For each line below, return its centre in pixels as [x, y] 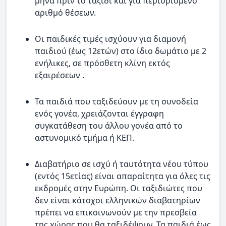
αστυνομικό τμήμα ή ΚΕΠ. [84, 137]
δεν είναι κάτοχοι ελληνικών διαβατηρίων [118, 200]
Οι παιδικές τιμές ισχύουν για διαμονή [110, 39]
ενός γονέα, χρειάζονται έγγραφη [99, 113]
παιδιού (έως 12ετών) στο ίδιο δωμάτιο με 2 [121, 51]
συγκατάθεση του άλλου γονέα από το [109, 125]
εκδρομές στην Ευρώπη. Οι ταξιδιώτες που [119, 188]
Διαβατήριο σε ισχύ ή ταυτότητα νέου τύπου [122, 164]
